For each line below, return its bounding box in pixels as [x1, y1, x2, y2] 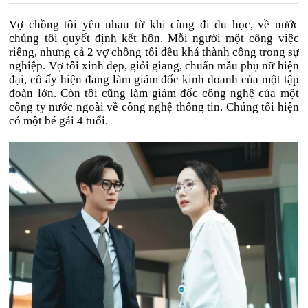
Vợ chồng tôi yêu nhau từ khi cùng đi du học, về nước [9, 18, 299, 31]
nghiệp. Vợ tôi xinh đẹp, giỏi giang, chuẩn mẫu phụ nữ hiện [9, 59, 299, 72]
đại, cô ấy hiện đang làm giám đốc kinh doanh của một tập [9, 73, 299, 86]
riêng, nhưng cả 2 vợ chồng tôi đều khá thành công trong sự [9, 45, 299, 58]
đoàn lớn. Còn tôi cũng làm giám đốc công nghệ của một [9, 87, 299, 100]
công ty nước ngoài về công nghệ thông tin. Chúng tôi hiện [9, 100, 299, 113]
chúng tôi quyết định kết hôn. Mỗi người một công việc [9, 32, 299, 45]
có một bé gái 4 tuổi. [9, 114, 109, 127]
